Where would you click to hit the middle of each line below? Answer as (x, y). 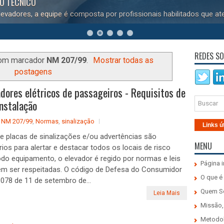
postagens (33, 71)
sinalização (78, 121)
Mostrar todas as (123, 60)
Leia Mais (167, 193)
